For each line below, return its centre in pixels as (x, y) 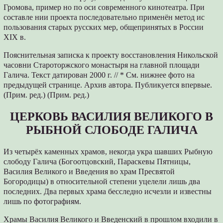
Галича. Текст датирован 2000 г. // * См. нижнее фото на (99, 75)
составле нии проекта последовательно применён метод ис (104, 17)
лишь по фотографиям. (43, 202)
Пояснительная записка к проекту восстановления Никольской (111, 55)
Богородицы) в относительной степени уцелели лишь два (102, 182)
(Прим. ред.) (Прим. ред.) (47, 95)
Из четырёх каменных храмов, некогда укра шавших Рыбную (108, 152)
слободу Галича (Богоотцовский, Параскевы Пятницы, (97, 162)
